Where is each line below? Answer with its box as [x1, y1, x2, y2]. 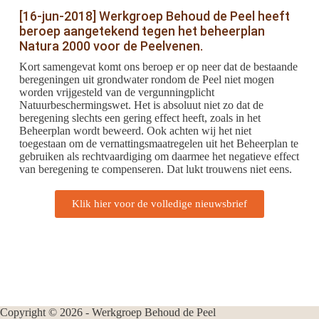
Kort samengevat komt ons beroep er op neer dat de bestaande [19, 61, 298, 73]
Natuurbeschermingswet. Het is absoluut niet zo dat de [19, 99, 263, 111]
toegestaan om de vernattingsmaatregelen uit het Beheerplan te [19, 137, 298, 150]
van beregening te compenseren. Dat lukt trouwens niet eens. [19, 163, 292, 175]
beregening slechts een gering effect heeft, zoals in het [19, 112, 261, 124]
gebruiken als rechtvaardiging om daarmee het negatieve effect [19, 150, 299, 162]
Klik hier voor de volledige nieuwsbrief [71, 198, 247, 209]
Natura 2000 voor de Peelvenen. [19, 38, 203, 53]
